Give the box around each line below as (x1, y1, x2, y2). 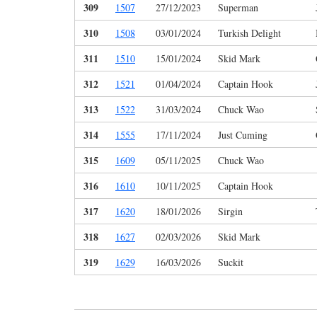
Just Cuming (218, 128, 267, 142)
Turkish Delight (218, 26, 281, 40)
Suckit (218, 255, 243, 270)
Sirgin (218, 204, 243, 219)
